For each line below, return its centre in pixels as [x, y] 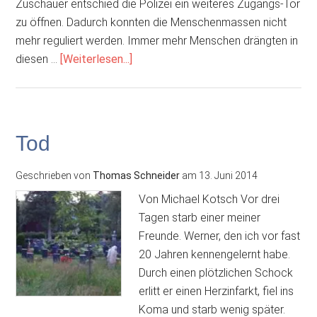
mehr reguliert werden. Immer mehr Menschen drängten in [157, 41]
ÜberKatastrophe [175, 58]
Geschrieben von [54, 175]
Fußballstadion [168, 95]
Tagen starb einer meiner [200, 218]
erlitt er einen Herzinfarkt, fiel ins [217, 291]
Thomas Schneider [137, 175]
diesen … [38, 59]
